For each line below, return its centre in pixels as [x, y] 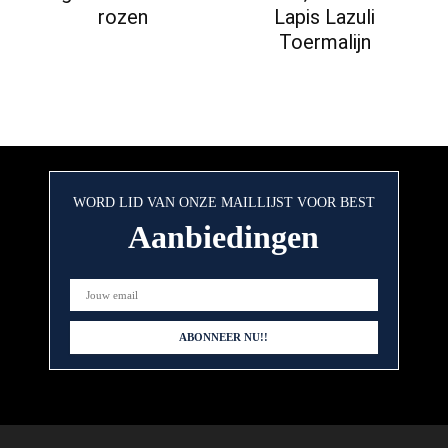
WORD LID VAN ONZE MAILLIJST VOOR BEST [223, 203]
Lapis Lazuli [325, 17]
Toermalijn [324, 42]
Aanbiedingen [224, 237]
